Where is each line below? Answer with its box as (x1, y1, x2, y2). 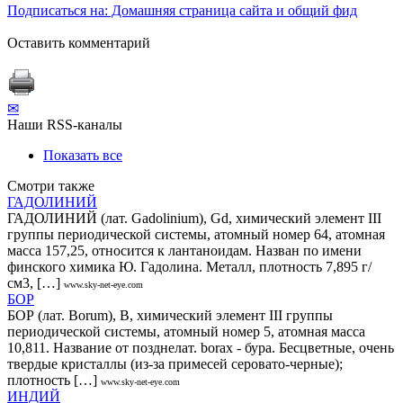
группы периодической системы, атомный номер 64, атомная (7, 226, 385, 242)
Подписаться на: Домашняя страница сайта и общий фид (7, 2, 357, 18)
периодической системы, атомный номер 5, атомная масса (7, 323, 365, 339)
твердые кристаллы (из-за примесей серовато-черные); (7, 355, 343, 372)
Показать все (43, 147, 122, 163)
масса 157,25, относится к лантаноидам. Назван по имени (7, 242, 362, 258)
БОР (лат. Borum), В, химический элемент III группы (7, 307, 333, 323)
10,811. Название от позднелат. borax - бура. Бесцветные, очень (7, 339, 394, 355)
